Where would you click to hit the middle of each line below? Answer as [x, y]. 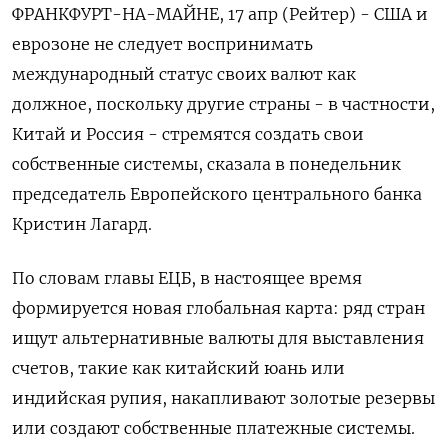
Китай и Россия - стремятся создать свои [188, 133]
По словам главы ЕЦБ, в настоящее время [187, 277]
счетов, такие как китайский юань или [178, 367]
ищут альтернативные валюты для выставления [218, 337]
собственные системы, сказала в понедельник [206, 163]
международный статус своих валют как [184, 73]
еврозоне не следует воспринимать [162, 43]
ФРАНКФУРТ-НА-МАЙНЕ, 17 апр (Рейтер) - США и [220, 13]
